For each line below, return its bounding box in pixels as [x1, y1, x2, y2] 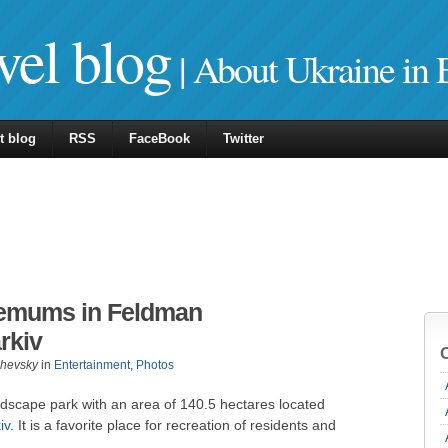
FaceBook [129, 131, 190, 146]
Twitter [223, 131, 264, 146]
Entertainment [54, 358, 130, 372]
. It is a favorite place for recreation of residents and [10, 417, 336, 433]
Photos [136, 358, 174, 372]
